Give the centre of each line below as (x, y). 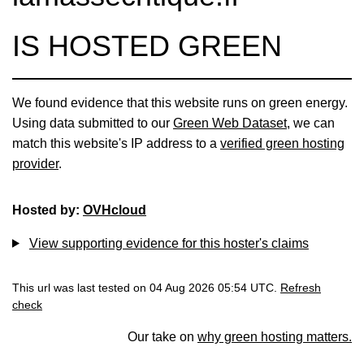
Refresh (301, 288)
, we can (311, 123)
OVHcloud (115, 210)
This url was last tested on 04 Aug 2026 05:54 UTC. (146, 288)
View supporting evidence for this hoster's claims (169, 243)
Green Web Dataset (230, 123)
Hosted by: (48, 210)
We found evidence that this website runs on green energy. (180, 102)
